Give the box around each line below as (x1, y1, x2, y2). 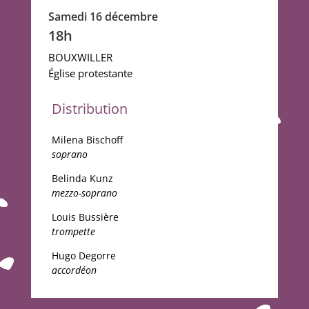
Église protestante (48, 66, 132, 81)
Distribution (51, 99, 128, 119)
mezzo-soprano (51, 186, 117, 200)
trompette (51, 225, 95, 239)
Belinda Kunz (51, 172, 113, 186)
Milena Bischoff (51, 133, 123, 147)
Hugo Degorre (51, 249, 116, 263)
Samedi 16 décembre (48, 9, 158, 25)
